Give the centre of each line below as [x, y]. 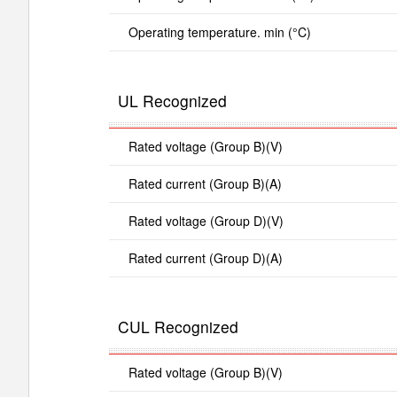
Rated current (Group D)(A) [205, 257]
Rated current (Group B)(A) [205, 183]
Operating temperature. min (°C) [219, 31]
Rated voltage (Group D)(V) [206, 220]
